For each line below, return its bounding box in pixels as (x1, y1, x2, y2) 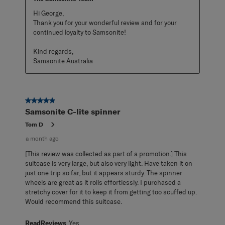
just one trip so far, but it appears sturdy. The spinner (25, 168, 182, 177)
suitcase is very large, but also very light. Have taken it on (25, 159, 192, 167)
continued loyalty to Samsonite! (33, 28, 126, 36)
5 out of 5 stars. (25, 96, 76, 105)
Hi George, (33, 9, 64, 17)
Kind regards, (33, 47, 73, 55)
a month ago (26, 134, 59, 142)
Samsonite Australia (33, 56, 93, 65)
